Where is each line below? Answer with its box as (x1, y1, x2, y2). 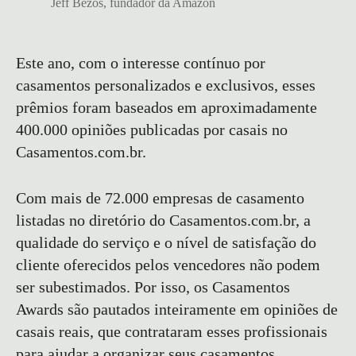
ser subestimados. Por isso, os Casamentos (16, 277, 290, 296)
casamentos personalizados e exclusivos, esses (16, 75, 315, 94)
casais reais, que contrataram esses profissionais (16, 322, 327, 340)
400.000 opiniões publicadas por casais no (16, 120, 288, 138)
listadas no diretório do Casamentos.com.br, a (16, 211, 311, 229)
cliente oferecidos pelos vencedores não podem (16, 255, 320, 273)
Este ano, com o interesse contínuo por (16, 53, 265, 72)
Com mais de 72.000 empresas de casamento (16, 188, 304, 207)
